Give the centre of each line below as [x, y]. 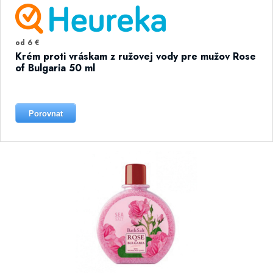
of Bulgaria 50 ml [55, 68]
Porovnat [46, 114]
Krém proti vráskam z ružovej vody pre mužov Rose [136, 56]
